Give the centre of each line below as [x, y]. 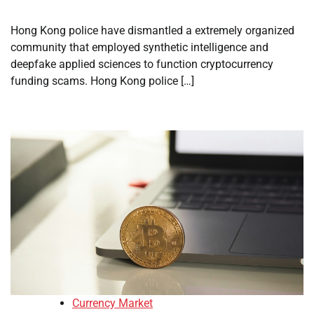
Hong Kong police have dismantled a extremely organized [152, 31]
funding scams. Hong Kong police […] [102, 81]
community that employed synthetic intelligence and [139, 48]
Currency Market [112, 303]
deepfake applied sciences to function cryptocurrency [142, 64]
